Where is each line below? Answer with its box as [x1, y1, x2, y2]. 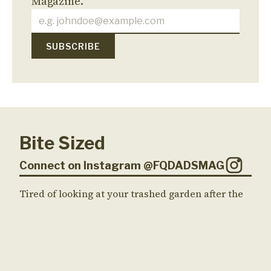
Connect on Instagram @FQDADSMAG [19, 158, 224, 172]
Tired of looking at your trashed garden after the [19, 187, 243, 201]
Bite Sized [19, 132, 105, 154]
